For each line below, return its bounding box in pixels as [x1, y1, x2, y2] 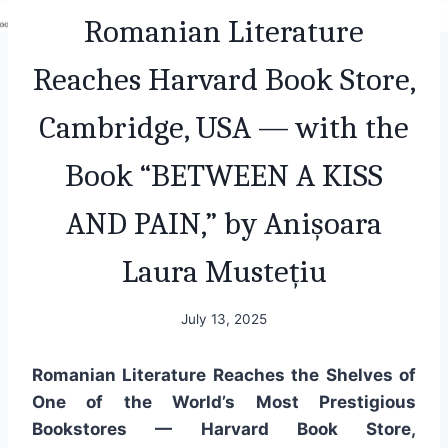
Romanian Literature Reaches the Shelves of [32, 365, 416, 386]
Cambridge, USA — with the [39, 108, 409, 146]
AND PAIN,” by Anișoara [66, 204, 382, 242]
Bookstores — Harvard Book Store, [32, 419, 416, 440]
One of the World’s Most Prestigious [32, 392, 416, 413]
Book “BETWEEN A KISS [65, 156, 383, 194]
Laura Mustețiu [121, 252, 327, 290]
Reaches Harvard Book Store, [32, 60, 416, 98]
